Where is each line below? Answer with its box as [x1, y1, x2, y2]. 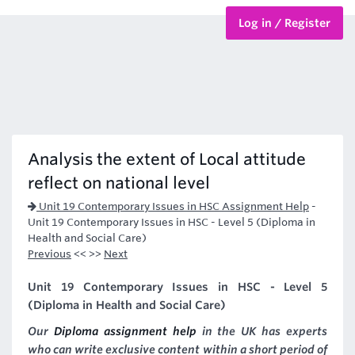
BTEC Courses [12, 31, 82, 44]
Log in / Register [239, 17, 330, 29]
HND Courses [12, 74, 79, 86]
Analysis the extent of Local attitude [28, 150, 306, 169]
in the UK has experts [196, 325, 327, 338]
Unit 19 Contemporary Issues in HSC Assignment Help [36, 200, 309, 212]
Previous [28, 248, 71, 260]
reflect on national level [28, 174, 210, 193]
